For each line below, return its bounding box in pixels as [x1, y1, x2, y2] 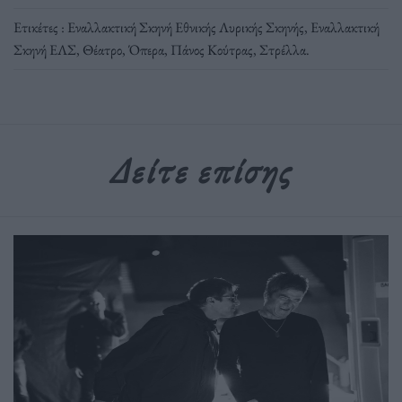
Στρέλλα [259, 39, 306, 59]
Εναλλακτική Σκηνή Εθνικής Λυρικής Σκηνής [67, 17, 304, 37]
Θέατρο [83, 39, 122, 59]
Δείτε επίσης [109, 147, 293, 195]
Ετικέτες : [13, 17, 67, 37]
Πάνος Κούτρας [170, 39, 253, 59]
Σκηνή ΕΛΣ [13, 39, 76, 59]
